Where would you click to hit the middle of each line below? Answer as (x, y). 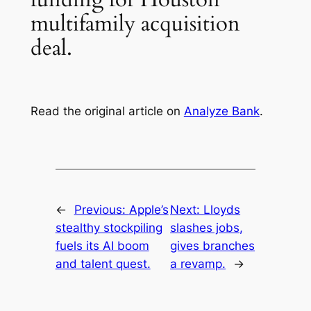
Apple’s (149, 210)
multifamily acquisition (135, 23)
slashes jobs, (207, 228)
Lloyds (222, 210)
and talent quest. (103, 264)
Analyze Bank (221, 111)
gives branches (213, 246)
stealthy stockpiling (109, 228)
